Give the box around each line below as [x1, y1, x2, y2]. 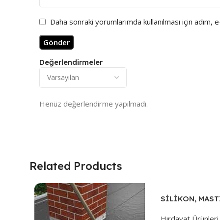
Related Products [29, 159, 122, 173]
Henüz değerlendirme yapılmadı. [39, 99, 148, 109]
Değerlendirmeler [39, 57, 103, 67]
